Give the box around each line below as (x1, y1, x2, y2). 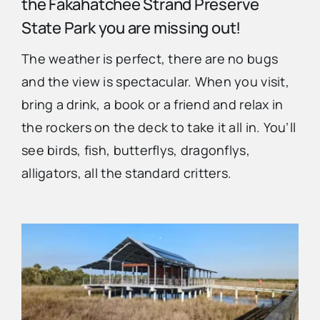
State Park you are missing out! (21, 17, 241, 39)
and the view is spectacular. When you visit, (21, 73, 289, 91)
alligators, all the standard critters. (21, 164, 232, 182)
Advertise (11, 32, 62, 49)
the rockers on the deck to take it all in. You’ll (21, 119, 296, 136)
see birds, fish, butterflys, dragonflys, (21, 141, 250, 159)
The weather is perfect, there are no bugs (21, 50, 279, 68)
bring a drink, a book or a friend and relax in (21, 96, 284, 114)
